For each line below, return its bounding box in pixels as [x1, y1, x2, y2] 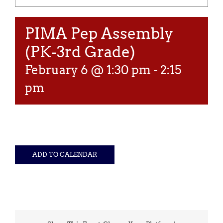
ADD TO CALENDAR [32, 151, 97, 158]
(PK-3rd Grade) [25, 43, 135, 61]
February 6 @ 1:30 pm [25, 63, 151, 77]
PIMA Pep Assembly [25, 24, 173, 42]
